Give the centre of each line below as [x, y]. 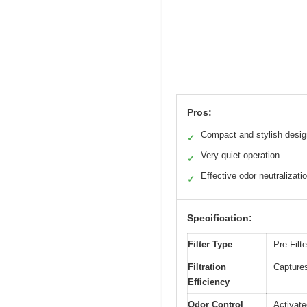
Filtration [207, 267]
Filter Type [210, 245]
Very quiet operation [240, 156]
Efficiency [209, 282]
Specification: [220, 218]
